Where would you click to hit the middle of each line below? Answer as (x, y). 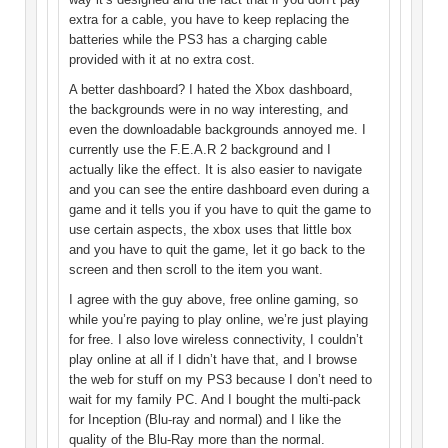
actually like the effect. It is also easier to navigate (215, 170)
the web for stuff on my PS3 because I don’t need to (220, 380)
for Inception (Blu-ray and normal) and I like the (205, 420)
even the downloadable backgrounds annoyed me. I (217, 130)
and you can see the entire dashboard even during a (219, 190)
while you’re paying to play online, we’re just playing (218, 320)
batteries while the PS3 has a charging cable (198, 40)
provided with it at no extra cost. (162, 60)
